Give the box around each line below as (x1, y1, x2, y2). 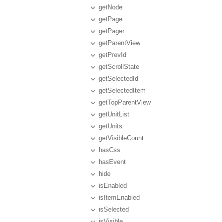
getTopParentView (99, 99, 151, 106)
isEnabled (99, 182, 127, 189)
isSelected (99, 206, 129, 213)
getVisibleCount (99, 134, 144, 142)
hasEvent (99, 158, 126, 166)
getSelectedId (99, 75, 138, 82)
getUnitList (99, 111, 129, 118)
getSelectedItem (99, 87, 146, 94)
